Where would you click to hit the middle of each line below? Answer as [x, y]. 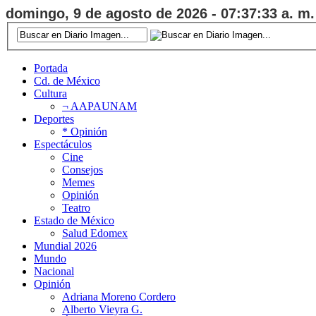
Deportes [54, 119]
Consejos [83, 169]
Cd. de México [67, 80]
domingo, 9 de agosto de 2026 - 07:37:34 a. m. [160, 13]
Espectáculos [63, 144]
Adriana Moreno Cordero [119, 296]
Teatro [76, 207]
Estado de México [74, 220]
